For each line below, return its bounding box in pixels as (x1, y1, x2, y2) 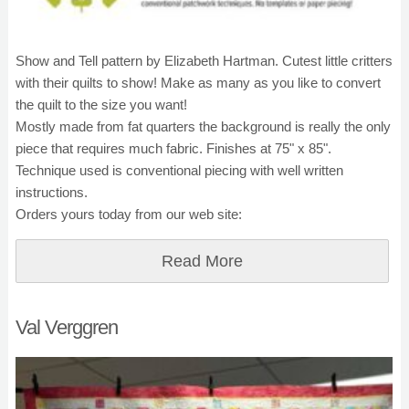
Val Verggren (16, 316, 118, 339)
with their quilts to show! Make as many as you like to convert (16, 75, 381, 90)
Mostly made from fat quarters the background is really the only (16, 119, 391, 134)
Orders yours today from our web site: (16, 206, 242, 222)
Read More (162, 252, 243, 270)
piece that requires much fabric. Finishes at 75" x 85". (16, 141, 331, 156)
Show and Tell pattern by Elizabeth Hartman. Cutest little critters (16, 53, 393, 68)
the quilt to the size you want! (16, 97, 187, 112)
